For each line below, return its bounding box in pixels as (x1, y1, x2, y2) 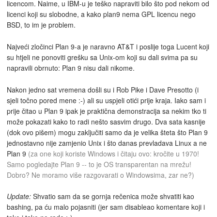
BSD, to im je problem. (7, 20, 76, 30)
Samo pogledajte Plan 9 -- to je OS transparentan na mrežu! (7, 159, 191, 169)
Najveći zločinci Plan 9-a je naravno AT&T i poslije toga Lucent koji (7, 41, 209, 51)
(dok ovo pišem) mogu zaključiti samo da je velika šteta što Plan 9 (7, 127, 208, 137)
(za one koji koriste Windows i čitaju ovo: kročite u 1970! (28, 148, 199, 158)
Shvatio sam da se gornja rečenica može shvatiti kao (31, 191, 194, 201)
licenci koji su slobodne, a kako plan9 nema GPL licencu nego (7, 9, 196, 19)
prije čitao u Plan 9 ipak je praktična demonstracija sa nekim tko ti (7, 106, 206, 116)
